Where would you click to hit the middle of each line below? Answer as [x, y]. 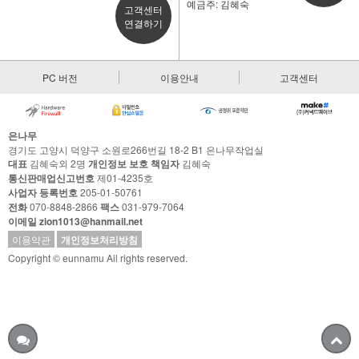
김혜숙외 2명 [58, 163]
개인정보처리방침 [99, 240]
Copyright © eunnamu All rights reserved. [98, 258]
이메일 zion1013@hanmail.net [75, 222]
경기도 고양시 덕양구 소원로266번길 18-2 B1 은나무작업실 [136, 150]
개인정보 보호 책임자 [134, 164]
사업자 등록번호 [43, 193]
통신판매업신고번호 [51, 178]
